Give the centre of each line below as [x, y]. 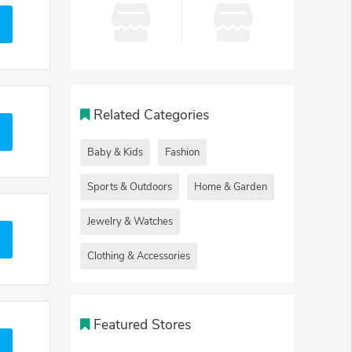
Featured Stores [143, 325]
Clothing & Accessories [139, 257]
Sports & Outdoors [130, 187]
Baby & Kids [115, 153]
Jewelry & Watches [130, 222]
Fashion [182, 153]
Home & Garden [231, 187]
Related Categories [152, 115]
